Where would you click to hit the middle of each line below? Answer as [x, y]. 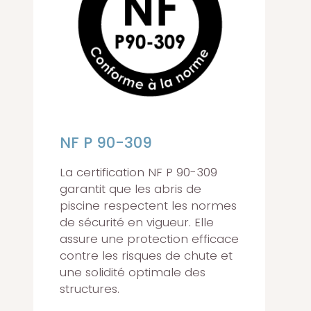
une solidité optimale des [133, 272]
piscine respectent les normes [148, 206]
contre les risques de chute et [146, 256]
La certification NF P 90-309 [138, 173]
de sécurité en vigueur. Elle [137, 222]
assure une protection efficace [149, 239]
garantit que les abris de [131, 189]
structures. [90, 289]
